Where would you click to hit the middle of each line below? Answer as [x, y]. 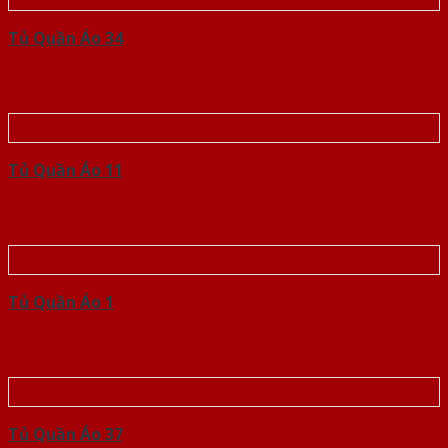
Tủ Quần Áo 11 [65, 170]
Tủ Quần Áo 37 [65, 434]
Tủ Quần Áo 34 [65, 38]
